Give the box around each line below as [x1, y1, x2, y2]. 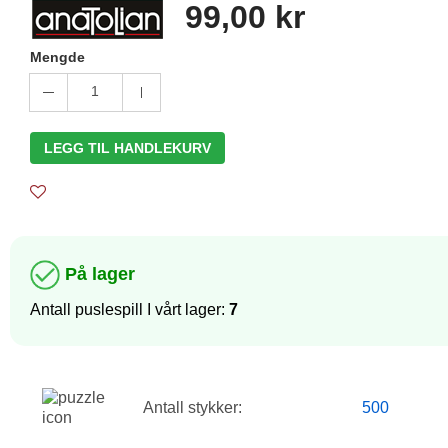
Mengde [30, 49, 85, 65]
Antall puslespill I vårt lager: [30, 301, 229, 318]
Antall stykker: [143, 399, 242, 416]
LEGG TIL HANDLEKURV [44, 140, 211, 156]
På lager [65, 263, 135, 284]
